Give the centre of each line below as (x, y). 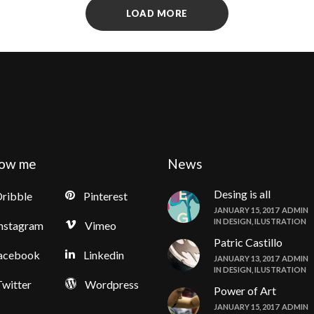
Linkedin (103, 255)
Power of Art (245, 291)
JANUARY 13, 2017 (246, 259)
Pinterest (105, 196)
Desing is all (242, 194)
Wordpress (111, 285)
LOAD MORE (157, 14)
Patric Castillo (248, 243)
